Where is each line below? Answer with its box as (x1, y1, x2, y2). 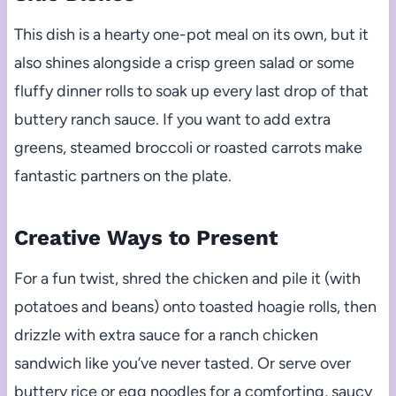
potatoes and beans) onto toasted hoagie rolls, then (13, 296, 377, 316)
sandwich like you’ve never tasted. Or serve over (13, 353, 351, 373)
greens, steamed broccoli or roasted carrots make (13, 137, 362, 157)
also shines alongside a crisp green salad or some (13, 52, 354, 72)
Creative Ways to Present (13, 225, 278, 250)
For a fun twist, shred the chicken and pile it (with (13, 268, 361, 288)
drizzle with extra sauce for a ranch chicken (13, 324, 318, 345)
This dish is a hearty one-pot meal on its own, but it (13, 24, 369, 44)
